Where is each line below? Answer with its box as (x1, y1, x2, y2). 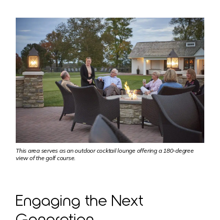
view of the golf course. (16, 154, 76, 162)
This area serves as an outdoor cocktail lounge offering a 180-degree (16, 147, 194, 155)
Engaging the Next (16, 190, 144, 209)
